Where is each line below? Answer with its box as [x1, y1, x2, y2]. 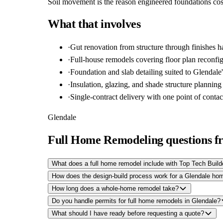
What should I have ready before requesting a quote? [52, 210, 204, 218]
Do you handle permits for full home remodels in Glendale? [52, 197, 221, 205]
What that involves [48, 17, 141, 31]
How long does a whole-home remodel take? [52, 185, 179, 193]
